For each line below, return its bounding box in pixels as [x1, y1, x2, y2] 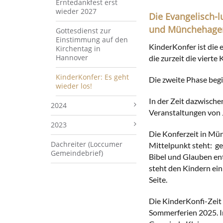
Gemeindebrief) [51, 148, 103, 158]
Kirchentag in [56, 43, 101, 53]
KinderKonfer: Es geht [56, 72, 129, 82]
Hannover [56, 52, 88, 62]
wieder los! [56, 81, 92, 91]
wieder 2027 [56, 6, 97, 16]
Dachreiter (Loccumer [51, 139, 122, 149]
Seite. [148, 175, 167, 185]
